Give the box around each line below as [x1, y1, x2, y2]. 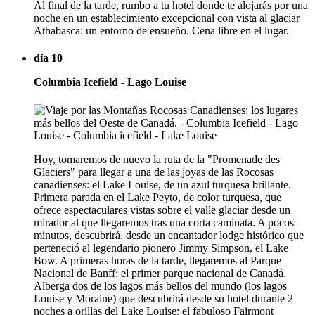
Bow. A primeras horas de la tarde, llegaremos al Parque [34, 254, 281, 266]
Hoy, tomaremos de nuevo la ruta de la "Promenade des [34, 153, 280, 165]
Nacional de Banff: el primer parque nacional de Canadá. [34, 266, 286, 279]
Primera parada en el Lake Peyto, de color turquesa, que [34, 191, 281, 203]
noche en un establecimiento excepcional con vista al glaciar [34, 12, 300, 25]
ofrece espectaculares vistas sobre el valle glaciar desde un [34, 203, 290, 216]
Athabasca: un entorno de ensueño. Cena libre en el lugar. [34, 25, 289, 37]
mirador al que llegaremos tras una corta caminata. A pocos [34, 216, 294, 229]
